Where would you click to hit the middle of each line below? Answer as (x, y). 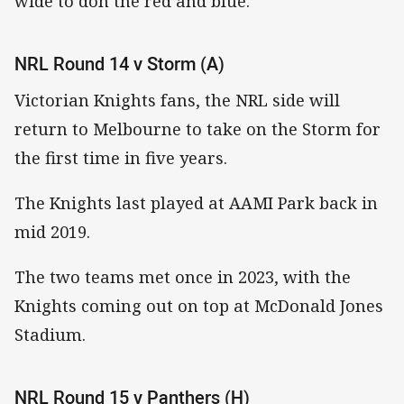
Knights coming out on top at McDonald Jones (199, 306)
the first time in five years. (121, 158)
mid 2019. (52, 232)
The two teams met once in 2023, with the (183, 277)
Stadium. (50, 335)
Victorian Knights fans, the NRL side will (177, 101)
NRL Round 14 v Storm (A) (119, 63)
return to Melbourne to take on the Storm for (197, 129)
